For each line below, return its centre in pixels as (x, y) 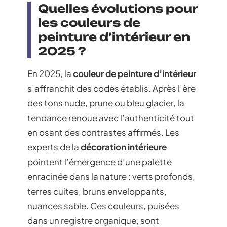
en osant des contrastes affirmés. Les (103, 132)
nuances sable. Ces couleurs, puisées (103, 205)
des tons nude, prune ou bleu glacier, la (106, 103)
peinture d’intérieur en (114, 36)
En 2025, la (50, 73)
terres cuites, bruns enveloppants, (97, 191)
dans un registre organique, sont (93, 220)
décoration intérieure (124, 147)
